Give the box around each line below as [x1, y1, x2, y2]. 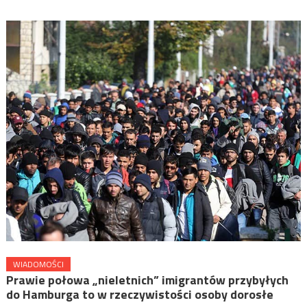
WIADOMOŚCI [12, 258, 64, 271]
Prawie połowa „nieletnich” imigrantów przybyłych [5, 271, 288, 290]
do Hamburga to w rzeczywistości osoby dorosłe [5, 285, 273, 304]
